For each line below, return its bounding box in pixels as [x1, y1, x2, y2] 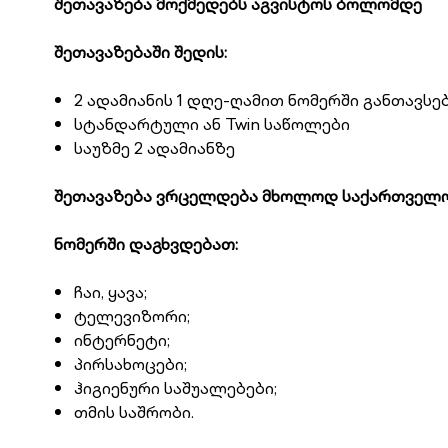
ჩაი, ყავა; [73, 280, 147, 304]
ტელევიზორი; [73, 304, 190, 328]
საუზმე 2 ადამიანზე [73, 136, 235, 160]
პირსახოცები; [73, 352, 187, 376]
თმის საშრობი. [73, 400, 194, 424]
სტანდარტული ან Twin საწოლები [73, 112, 350, 136]
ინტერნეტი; [73, 328, 170, 352]
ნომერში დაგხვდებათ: [53, 232, 238, 256]
